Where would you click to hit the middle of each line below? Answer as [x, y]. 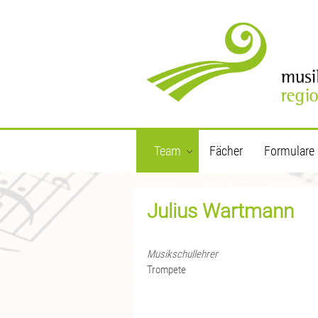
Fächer [226, 151]
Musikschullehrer [182, 254]
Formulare [289, 151]
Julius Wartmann [220, 211]
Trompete [166, 270]
